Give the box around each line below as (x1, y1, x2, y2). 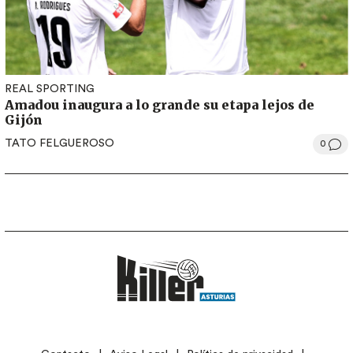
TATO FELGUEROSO (5, 138, 114, 150)
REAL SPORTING (5, 83, 95, 95)
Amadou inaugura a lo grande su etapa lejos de (5, 96, 314, 113)
